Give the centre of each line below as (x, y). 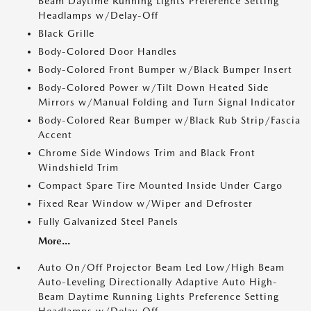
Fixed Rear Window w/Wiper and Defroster (145, 203)
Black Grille (66, 33)
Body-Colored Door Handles (108, 51)
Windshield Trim (78, 167)
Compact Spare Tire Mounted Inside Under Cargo (160, 185)
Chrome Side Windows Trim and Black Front (147, 153)
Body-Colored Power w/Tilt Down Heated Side (153, 87)
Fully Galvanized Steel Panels (108, 221)
